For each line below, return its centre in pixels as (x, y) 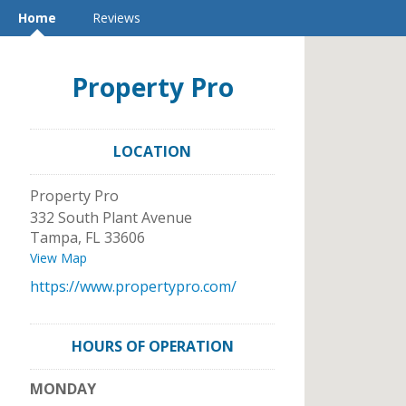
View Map (58, 258)
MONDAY (63, 389)
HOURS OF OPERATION (152, 346)
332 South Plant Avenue (111, 217)
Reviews (116, 18)
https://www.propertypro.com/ (133, 286)
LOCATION (152, 151)
